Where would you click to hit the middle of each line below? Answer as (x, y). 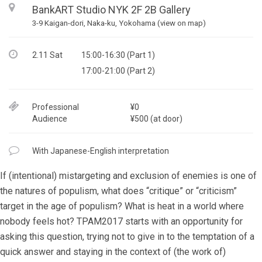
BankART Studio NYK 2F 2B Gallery (111, 10)
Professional (56, 107)
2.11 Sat (47, 55)
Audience (50, 119)
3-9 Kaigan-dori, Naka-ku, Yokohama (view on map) (119, 23)
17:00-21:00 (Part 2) (118, 71)
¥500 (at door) (156, 119)
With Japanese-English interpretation (101, 151)
